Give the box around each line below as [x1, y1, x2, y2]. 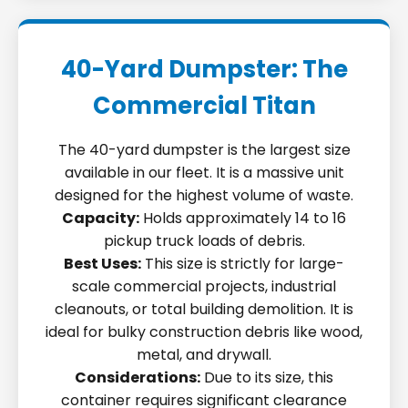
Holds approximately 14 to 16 [139, 208, 346, 229]
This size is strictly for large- [141, 253, 344, 274]
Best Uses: [64, 253, 141, 274]
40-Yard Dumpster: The [60, 53, 348, 86]
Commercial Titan [92, 89, 316, 122]
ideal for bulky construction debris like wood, [46, 321, 362, 342]
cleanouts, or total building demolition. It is [55, 299, 353, 320]
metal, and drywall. [137, 344, 271, 365]
